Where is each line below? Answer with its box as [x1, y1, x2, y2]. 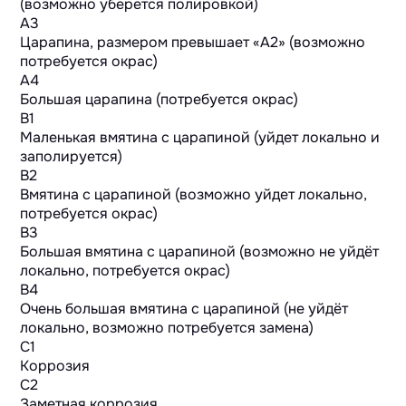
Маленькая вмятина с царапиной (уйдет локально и [20, 128, 381, 148]
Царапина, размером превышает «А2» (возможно [20, 33, 366, 53]
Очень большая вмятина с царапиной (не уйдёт [20, 299, 349, 319]
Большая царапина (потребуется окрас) [20, 90, 299, 110]
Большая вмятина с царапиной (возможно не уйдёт [20, 242, 380, 262]
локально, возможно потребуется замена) [20, 318, 314, 338]
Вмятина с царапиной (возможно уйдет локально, [20, 185, 368, 205]
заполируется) [20, 147, 123, 167]
